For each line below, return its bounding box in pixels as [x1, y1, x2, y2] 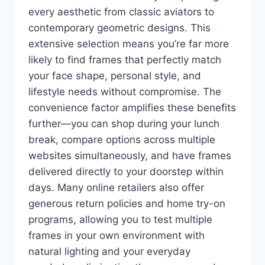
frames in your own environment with [28, 229, 205, 241]
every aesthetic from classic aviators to [28, 5, 214, 18]
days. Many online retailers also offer [28, 181, 204, 193]
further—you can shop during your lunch [28, 117, 219, 130]
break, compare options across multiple [28, 133, 215, 146]
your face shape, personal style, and [28, 69, 201, 82]
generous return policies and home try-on [28, 197, 225, 209]
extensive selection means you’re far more [28, 37, 229, 50]
